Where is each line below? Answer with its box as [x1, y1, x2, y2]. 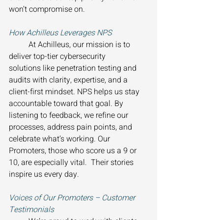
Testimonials [9, 204, 56, 216]
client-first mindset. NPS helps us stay [9, 86, 141, 98]
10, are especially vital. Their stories [9, 157, 136, 169]
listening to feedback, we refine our [9, 110, 130, 122]
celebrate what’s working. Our [9, 133, 112, 145]
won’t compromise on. [9, 3, 87, 16]
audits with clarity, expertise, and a [9, 74, 130, 86]
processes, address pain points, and [9, 121, 134, 134]
